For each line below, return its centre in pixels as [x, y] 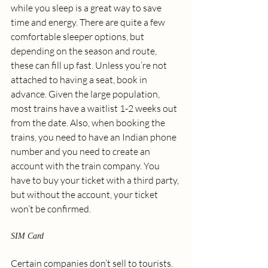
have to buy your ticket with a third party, [96, 180]
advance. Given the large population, [86, 94]
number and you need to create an [81, 152]
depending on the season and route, [85, 51]
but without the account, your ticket [85, 195]
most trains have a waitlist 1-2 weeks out [95, 109]
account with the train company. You [86, 166]
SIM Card [27, 236]
